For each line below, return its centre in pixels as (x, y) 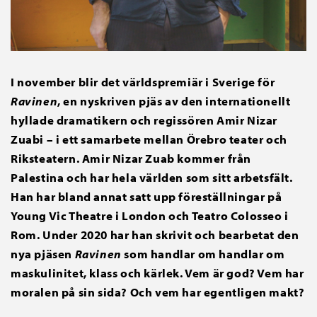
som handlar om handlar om (203, 254)
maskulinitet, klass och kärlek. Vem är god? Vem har (157, 273)
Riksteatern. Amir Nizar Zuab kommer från (131, 158)
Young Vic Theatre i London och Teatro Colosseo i (150, 216)
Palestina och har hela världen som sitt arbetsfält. (152, 178)
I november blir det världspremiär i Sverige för (143, 82)
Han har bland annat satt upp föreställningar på (146, 197)
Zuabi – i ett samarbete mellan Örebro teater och (149, 139)
